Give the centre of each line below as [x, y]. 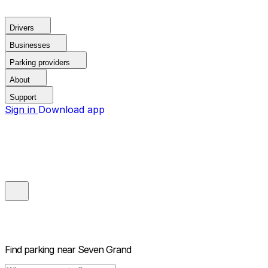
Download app [71, 109]
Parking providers [40, 63]
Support [23, 97]
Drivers [22, 28]
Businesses [30, 45]
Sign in [22, 109]
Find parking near [40, 250]
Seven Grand [104, 250]
